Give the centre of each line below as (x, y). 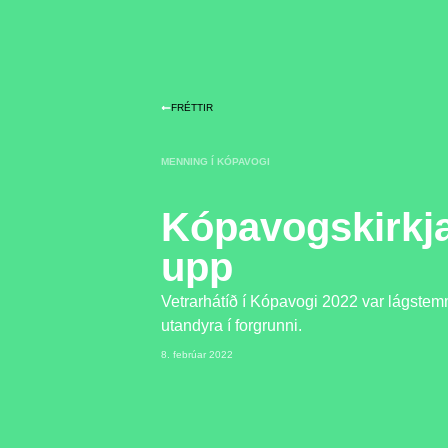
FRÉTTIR (192, 107)
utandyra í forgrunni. (232, 325)
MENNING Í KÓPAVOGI (216, 161)
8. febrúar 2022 (197, 354)
